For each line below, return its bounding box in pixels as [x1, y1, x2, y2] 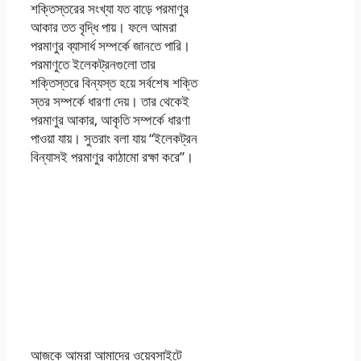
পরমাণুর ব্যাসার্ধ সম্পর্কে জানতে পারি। [31, 35, 190, 55]
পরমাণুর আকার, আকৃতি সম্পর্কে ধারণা [31, 110, 190, 129]
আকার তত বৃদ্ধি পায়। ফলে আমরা [31, 17, 176, 36]
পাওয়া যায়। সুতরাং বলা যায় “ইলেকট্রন [31, 128, 197, 147]
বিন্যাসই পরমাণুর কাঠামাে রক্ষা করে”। [31, 147, 193, 166]
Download [66, 301, 165, 330]
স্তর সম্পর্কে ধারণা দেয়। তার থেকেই [31, 91, 189, 110]
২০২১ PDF [74, 274, 156, 302]
